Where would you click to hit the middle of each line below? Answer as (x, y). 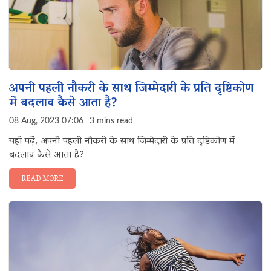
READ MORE (42, 179)
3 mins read (111, 121)
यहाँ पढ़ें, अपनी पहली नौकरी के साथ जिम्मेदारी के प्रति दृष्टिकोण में (122, 142)
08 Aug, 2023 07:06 (46, 121)
